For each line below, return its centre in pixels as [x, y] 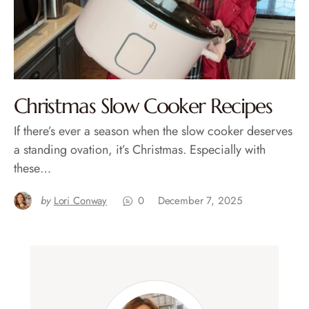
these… [32, 169]
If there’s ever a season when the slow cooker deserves [153, 131]
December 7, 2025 [200, 201]
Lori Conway [80, 201]
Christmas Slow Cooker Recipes [143, 106]
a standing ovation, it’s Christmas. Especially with [140, 150]
